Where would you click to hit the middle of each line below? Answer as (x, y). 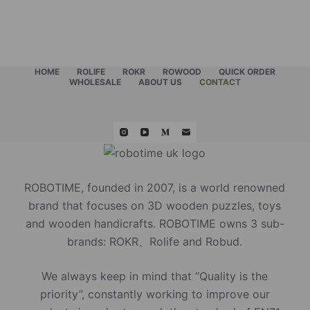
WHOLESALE (95, 82)
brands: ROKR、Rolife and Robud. (155, 241)
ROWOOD (182, 72)
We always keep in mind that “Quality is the (155, 276)
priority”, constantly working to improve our (155, 294)
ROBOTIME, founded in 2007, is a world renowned (155, 188)
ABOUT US (160, 82)
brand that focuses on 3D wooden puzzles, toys (155, 206)
